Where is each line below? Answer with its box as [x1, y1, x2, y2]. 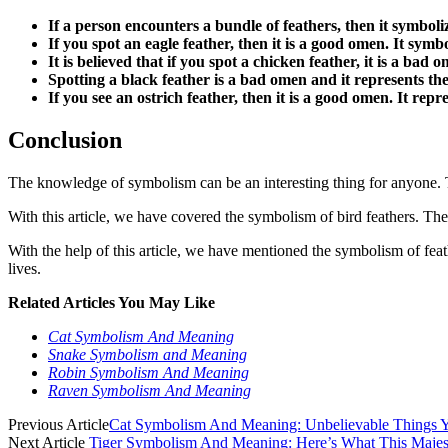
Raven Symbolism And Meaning [48, 381, 251, 399]
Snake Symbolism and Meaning [48, 345, 247, 363]
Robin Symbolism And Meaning [48, 363, 249, 381]
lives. [8, 259, 41, 277]
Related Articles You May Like [8, 293, 215, 311]
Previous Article [8, 415, 109, 433]
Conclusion [8, 126, 122, 153]
